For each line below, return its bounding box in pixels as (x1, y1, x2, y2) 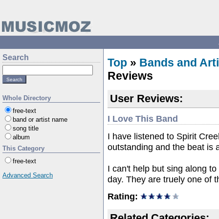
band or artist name (13, 116, 67, 123)
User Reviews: (110, 92, 183, 105)
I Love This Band (108, 113, 178, 124)
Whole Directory (2, 94, 51, 102)
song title (13, 125, 39, 132)
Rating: (108, 191, 138, 201)
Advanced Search (2, 172, 53, 179)
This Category (2, 145, 44, 152)
